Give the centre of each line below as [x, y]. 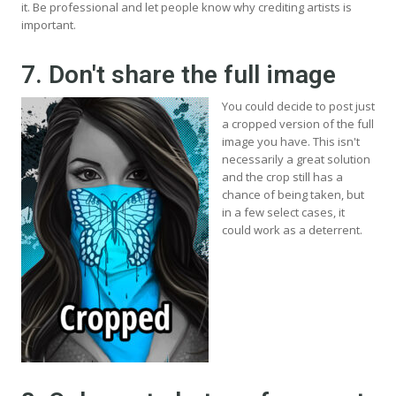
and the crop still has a [282, 176]
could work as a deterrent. [292, 229]
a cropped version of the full [298, 123]
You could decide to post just [298, 106]
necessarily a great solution [296, 159]
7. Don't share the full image [179, 74]
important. [49, 24]
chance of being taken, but [293, 194]
